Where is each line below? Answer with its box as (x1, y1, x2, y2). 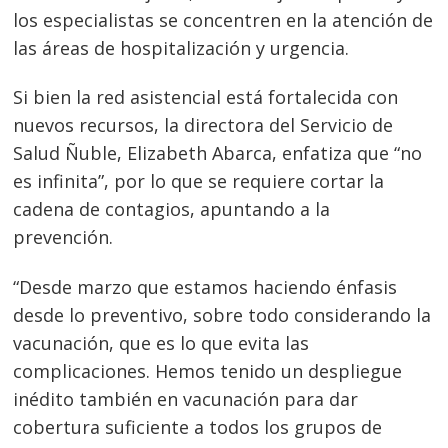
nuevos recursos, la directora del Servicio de (13, 113, 394, 138)
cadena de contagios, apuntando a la (13, 197, 331, 222)
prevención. (13, 225, 114, 250)
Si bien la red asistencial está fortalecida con (13, 85, 399, 110)
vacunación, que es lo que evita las (13, 330, 310, 355)
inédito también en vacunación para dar (13, 386, 359, 411)
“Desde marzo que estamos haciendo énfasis (13, 274, 398, 299)
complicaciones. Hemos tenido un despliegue (13, 358, 403, 383)
